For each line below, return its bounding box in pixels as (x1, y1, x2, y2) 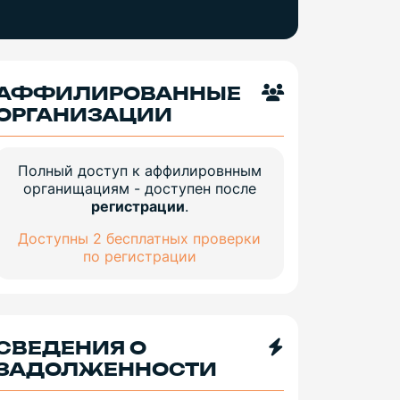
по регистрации (82, 247, 196, 266)
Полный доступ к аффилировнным (17, 162, 262, 180)
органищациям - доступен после (22, 179, 256, 198)
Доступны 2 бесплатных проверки (18, 229, 261, 248)
